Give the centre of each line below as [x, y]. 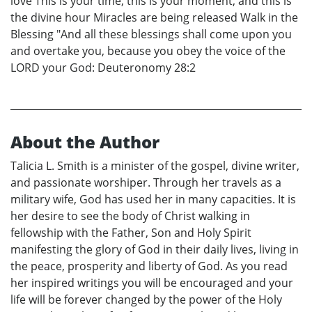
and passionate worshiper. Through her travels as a [146, 183]
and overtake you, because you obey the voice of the [148, 51]
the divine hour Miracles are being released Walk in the [154, 18]
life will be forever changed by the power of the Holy [146, 300]
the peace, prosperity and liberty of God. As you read [149, 266]
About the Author [85, 142]
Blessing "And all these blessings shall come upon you [151, 34]
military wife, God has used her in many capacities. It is [153, 200]
